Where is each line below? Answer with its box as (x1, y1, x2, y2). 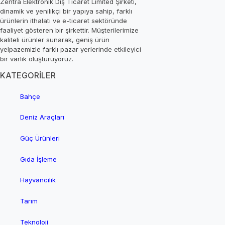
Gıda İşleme (20, 155, 57, 163)
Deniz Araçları (20, 113, 64, 122)
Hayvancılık (20, 176, 56, 184)
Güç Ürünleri (20, 134, 60, 143)
